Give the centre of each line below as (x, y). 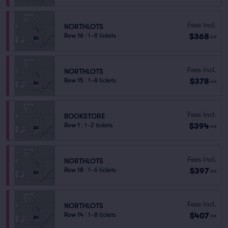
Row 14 (74, 215)
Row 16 (74, 36)
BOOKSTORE (85, 116)
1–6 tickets (102, 170)
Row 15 (74, 80)
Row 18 (74, 170)
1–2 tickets (98, 125)
